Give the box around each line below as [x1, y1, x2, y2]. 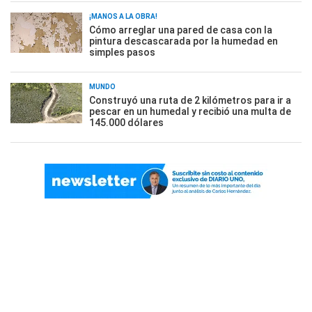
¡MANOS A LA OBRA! [89, 12, 157, 20]
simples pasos [89, 46, 155, 58]
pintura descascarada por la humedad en [89, 35, 278, 47]
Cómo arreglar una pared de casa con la [89, 24, 272, 36]
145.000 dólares [89, 116, 164, 128]
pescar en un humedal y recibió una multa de [89, 105, 291, 117]
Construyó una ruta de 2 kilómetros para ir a [89, 94, 291, 106]
